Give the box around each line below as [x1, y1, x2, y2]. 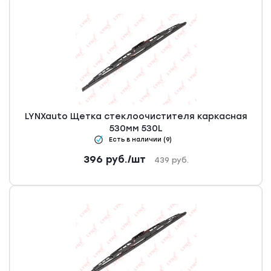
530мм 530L [109, 123, 163, 134]
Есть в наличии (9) [109, 135, 172, 144]
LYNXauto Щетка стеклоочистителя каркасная [25, 111, 247, 122]
